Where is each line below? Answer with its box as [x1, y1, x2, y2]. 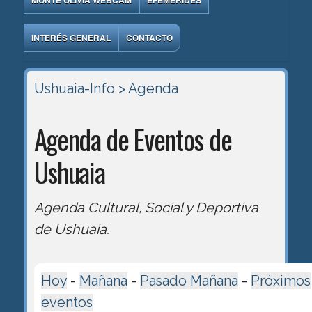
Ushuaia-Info [33, 79, 115, 97]
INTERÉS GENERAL [31, 31, 111, 44]
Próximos [250, 272, 311, 289]
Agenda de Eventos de [33, 118, 232, 159]
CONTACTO [125, 31, 173, 44]
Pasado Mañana [139, 272, 238, 289]
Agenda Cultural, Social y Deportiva [33, 198, 258, 216]
